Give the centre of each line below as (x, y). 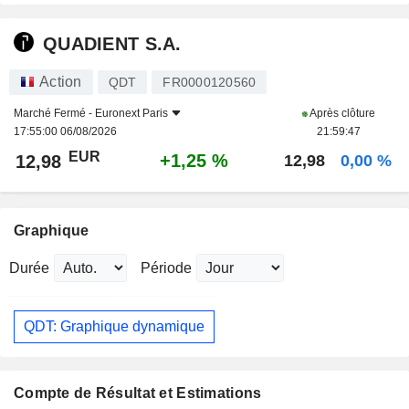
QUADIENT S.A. (112, 43)
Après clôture (341, 114)
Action (61, 82)
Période (166, 268)
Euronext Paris (131, 114)
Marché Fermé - (54, 114)
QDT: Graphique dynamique (114, 326)
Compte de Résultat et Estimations (138, 393)
